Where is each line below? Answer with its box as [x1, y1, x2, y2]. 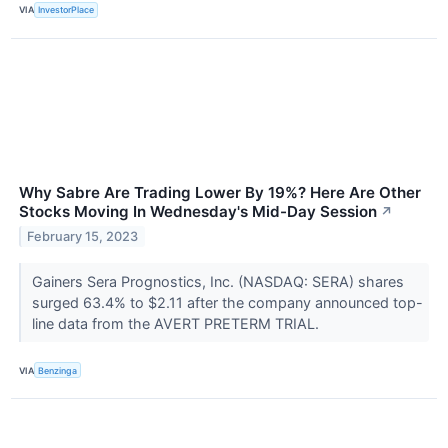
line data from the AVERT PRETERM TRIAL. [31, 315, 323, 333]
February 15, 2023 [27, 228, 139, 244]
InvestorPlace [38, 4, 95, 16]
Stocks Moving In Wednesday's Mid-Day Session [19, 202, 377, 222]
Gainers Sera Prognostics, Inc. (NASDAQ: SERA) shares [31, 273, 404, 291]
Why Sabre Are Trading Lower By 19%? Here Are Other [19, 183, 421, 203]
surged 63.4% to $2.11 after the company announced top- [31, 294, 423, 312]
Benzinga [38, 364, 78, 376]
